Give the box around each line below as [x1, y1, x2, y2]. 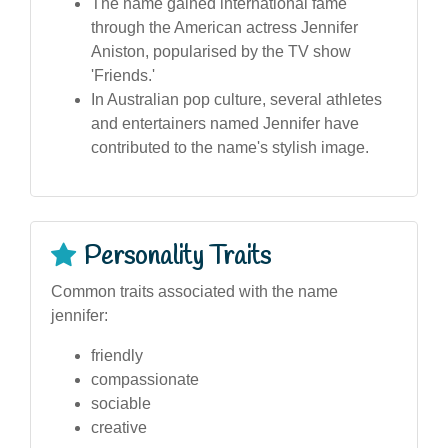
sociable [91, 394, 151, 412]
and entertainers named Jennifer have [91, 114, 359, 132]
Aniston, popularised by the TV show [91, 42, 351, 60]
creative [91, 418, 147, 436]
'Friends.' [91, 66, 155, 84]
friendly [91, 346, 143, 364]
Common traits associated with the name [51, 282, 338, 300]
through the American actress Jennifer [91, 18, 358, 36]
